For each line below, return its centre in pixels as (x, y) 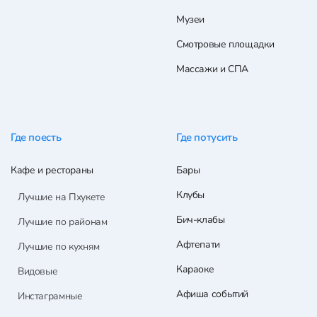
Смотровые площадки (225, 45)
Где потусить (207, 138)
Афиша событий (213, 294)
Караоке (195, 270)
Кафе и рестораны (52, 171)
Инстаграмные (50, 296)
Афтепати (198, 245)
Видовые (38, 272)
